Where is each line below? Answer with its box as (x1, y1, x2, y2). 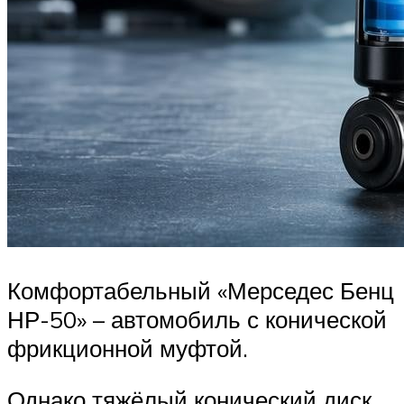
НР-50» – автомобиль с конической (7, 304, 387, 334)
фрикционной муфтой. (7, 333, 248, 363)
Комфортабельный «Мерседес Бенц (7, 275, 394, 305)
